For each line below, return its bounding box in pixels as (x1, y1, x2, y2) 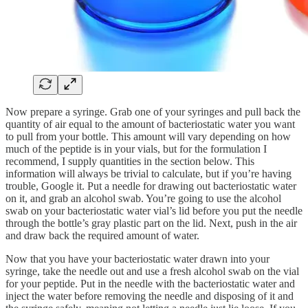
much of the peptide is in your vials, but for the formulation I (5, 142, 267, 155)
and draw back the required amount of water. (5, 229, 199, 241)
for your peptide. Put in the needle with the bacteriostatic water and (5, 277, 295, 289)
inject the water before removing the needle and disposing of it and (5, 289, 294, 302)
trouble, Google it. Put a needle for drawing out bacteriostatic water (5, 179, 296, 192)
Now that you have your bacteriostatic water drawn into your (5, 252, 269, 265)
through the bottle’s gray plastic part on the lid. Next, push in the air (5, 217, 297, 229)
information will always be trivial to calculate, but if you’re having (5, 167, 291, 179)
